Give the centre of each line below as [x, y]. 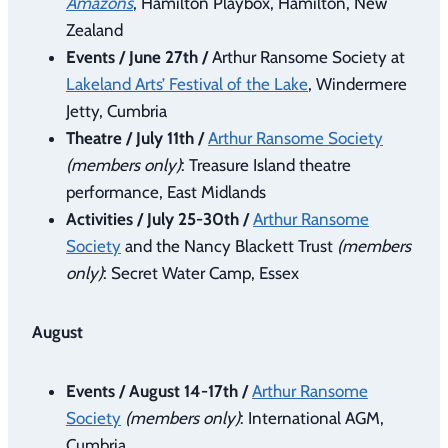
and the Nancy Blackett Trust [229, 245]
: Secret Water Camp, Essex [201, 272]
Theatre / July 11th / [137, 137]
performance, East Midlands [166, 191]
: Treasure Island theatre [266, 164]
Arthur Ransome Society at [306, 56]
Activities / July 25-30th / [159, 218]
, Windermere [357, 83]
